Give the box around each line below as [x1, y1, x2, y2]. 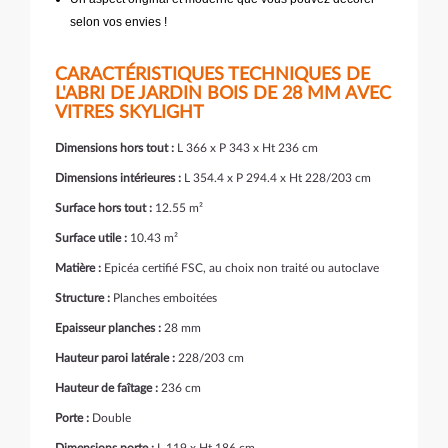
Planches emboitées [110, 292, 217, 304]
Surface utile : [55, 232, 127, 244]
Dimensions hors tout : [55, 142, 174, 154]
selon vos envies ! [70, 15, 167, 29]
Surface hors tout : [55, 202, 152, 214]
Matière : [55, 262, 101, 274]
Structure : [55, 292, 110, 304]
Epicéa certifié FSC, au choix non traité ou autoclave [101, 262, 379, 274]
